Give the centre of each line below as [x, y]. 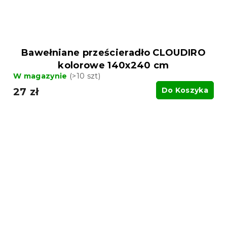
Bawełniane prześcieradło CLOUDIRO [113, 53]
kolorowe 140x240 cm [113, 66]
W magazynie [41, 76]
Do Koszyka [185, 90]
